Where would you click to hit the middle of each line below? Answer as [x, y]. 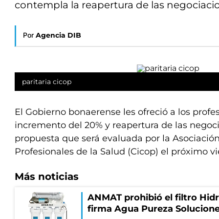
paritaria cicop [47, 82]
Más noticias [47, 176]
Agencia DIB [58, 35]
